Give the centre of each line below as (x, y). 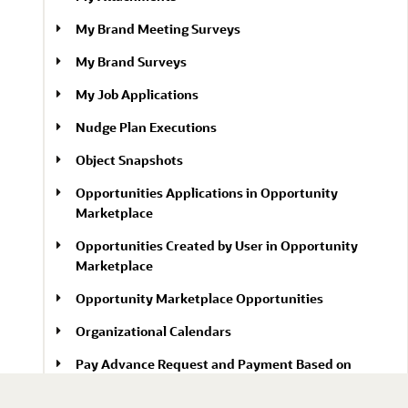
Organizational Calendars (153, 331)
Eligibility (104, 384)
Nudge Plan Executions (146, 127)
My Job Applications (137, 94)
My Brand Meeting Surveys (158, 29)
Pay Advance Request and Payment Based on (214, 364)
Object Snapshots (129, 160)
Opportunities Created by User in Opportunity (217, 245)
